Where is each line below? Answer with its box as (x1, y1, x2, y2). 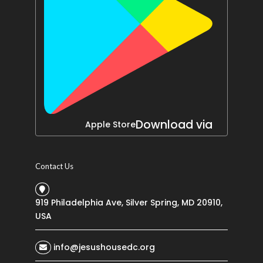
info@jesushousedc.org (53, 241, 155, 253)
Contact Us (35, 161, 73, 171)
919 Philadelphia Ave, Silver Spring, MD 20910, (35, 196, 222, 208)
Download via (136, 117, 213, 133)
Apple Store (85, 119, 136, 131)
